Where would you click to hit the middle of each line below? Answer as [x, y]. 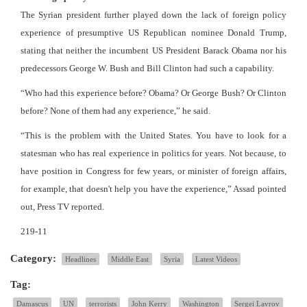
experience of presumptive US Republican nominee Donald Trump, [153, 33]
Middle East [130, 259]
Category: [33, 259]
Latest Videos [216, 259]
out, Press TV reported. [62, 207]
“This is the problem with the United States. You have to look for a [153, 136]
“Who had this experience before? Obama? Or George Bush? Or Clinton [153, 93]
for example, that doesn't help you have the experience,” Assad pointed [153, 189]
